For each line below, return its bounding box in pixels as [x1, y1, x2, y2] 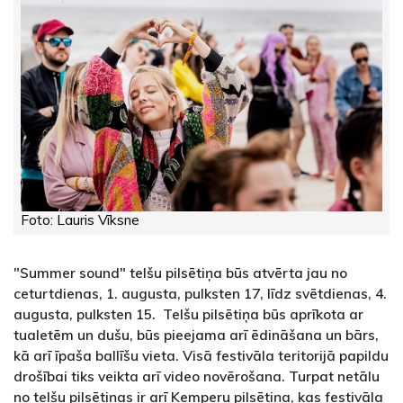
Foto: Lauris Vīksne [21, 210, 139, 228]
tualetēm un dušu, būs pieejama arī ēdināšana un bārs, [13, 325, 379, 344]
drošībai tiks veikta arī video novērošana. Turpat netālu [13, 366, 380, 385]
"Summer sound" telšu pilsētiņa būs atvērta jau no [13, 263, 347, 282]
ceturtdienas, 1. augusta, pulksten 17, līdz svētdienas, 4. [13, 283, 387, 302]
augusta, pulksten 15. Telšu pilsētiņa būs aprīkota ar [13, 304, 363, 323]
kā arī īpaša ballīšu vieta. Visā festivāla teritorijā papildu [13, 345, 389, 364]
